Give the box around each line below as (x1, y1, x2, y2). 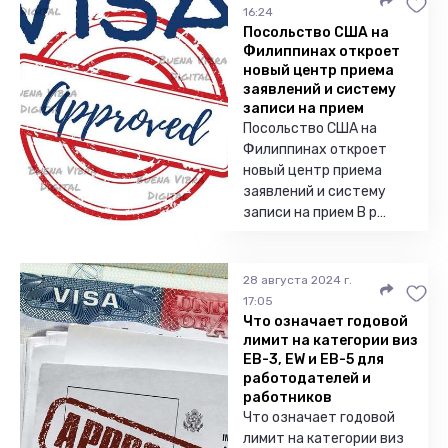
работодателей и (243, 370, 371, 387)
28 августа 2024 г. (243, 273, 352, 287)
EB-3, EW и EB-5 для (243, 351, 384, 368)
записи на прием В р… (243, 204, 386, 221)
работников (243, 389, 332, 406)
